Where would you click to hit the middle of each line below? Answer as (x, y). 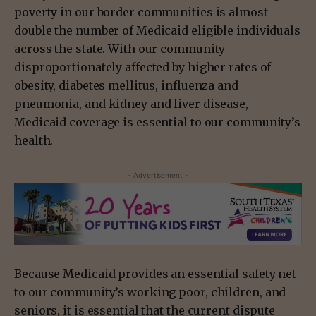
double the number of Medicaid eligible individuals (157, 30)
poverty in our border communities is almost (141, 12)
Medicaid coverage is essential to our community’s (158, 122)
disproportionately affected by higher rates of (143, 67)
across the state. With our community (120, 48)
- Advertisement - (158, 175)
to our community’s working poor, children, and (150, 292)
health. (34, 140)
